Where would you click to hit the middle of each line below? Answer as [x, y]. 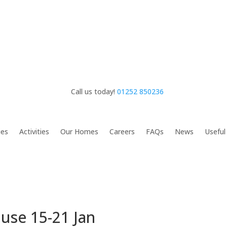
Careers [122, 132]
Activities [34, 132]
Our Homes [80, 132]
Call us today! [94, 91]
